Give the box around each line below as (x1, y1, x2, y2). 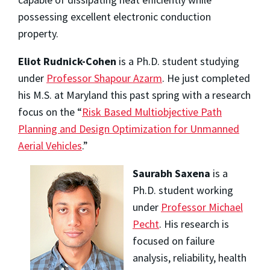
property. (18, 26, 58, 40)
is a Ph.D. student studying (116, 54, 239, 68)
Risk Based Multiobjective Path (82, 104, 222, 119)
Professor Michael (160, 199, 243, 214)
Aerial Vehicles (18, 138, 82, 152)
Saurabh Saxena (132, 166, 210, 180)
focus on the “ (18, 104, 82, 119)
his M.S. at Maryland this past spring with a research (18, 87, 251, 102)
